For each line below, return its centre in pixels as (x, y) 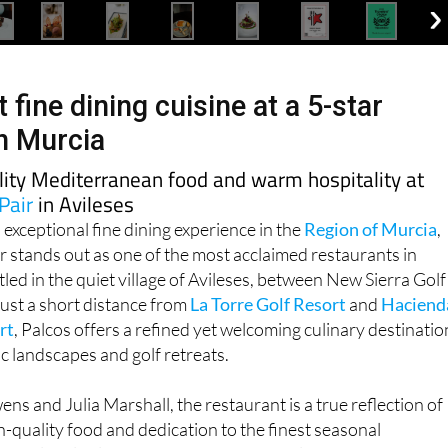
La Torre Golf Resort (268, 341)
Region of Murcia (371, 266)
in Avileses (84, 241)
